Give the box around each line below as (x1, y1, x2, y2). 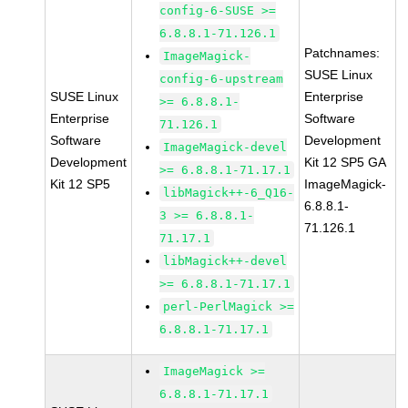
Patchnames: (304, 46, 381, 60)
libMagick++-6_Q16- (163, 186, 295, 199)
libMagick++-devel (163, 254, 288, 268)
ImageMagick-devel (163, 140, 288, 154)
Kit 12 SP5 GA (304, 155, 387, 169)
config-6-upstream (159, 72, 284, 86)
